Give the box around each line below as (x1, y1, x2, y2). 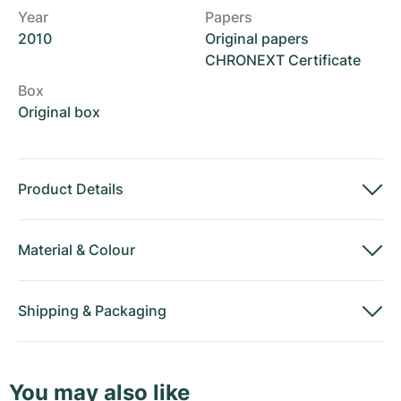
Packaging (95, 302, 166, 320)
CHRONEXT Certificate (205, 51, 361, 69)
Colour (89, 241, 135, 259)
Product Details (18, 180, 124, 198)
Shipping (18, 302, 79, 320)
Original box (18, 103, 100, 121)
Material (18, 241, 73, 259)
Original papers (205, 30, 309, 47)
